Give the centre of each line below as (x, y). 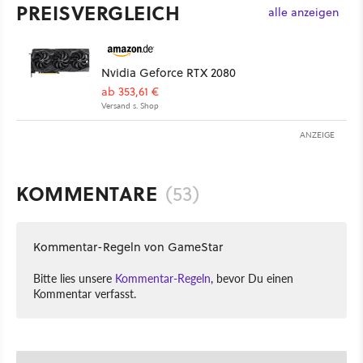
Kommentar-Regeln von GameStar (128, 247)
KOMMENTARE (87, 194)
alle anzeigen (303, 12)
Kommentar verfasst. (85, 294)
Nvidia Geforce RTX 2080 (169, 73)
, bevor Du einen (252, 278)
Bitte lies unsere (74, 278)
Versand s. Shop (130, 106)
